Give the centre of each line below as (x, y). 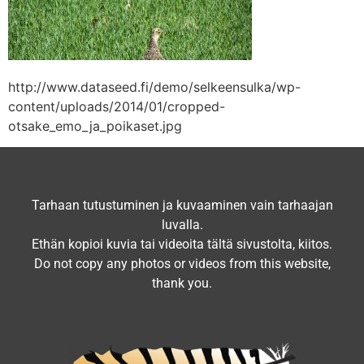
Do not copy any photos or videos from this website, (182, 264)
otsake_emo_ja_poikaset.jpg (95, 126)
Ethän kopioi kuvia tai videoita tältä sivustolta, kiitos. (182, 245)
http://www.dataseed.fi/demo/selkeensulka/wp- (154, 87)
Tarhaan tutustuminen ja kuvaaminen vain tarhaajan (182, 206)
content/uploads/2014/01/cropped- (117, 106)
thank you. (182, 284)
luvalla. (182, 225)
